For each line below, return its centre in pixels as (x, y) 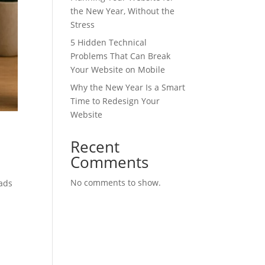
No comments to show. (116, 182)
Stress (83, 25)
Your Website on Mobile (118, 70)
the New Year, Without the (123, 11)
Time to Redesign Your (115, 101)
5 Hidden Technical (109, 42)
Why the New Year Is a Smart (128, 87)
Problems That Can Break (121, 56)
